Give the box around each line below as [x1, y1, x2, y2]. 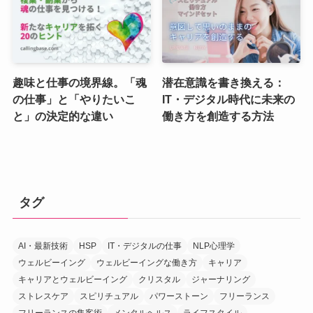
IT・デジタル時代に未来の [162, 93, 296, 106]
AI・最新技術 [17, 240, 68, 251]
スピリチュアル [79, 291, 138, 301]
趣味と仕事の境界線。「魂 [12, 76, 147, 89]
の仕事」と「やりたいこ [12, 93, 136, 106]
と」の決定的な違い [12, 110, 113, 123]
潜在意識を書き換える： [162, 76, 286, 89]
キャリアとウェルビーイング [17, 274, 127, 284]
